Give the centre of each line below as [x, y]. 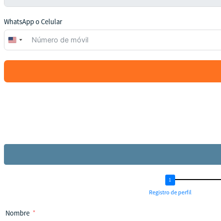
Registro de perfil [170, 192]
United [22, 42]
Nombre [18, 213]
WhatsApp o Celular [33, 22]
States [22, 53]
